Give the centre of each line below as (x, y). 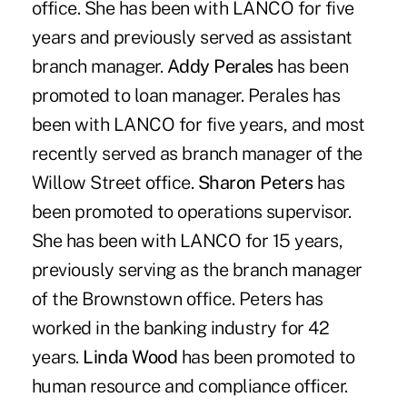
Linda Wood (130, 357)
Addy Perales (220, 66)
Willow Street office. (114, 182)
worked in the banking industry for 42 (180, 328)
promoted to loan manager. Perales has (186, 95)
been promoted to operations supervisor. (191, 211)
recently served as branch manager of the (197, 153)
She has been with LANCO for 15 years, (187, 240)
